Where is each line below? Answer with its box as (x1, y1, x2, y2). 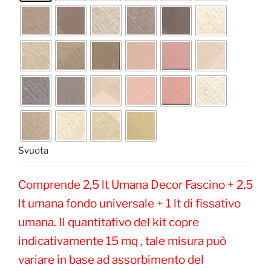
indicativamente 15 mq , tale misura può (18, 234, 226, 249)
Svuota (18, 145, 48, 156)
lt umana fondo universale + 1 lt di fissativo (18, 197, 241, 211)
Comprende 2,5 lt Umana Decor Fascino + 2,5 (18, 178, 253, 192)
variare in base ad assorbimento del (18, 253, 204, 267)
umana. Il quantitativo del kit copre (18, 215, 199, 230)
